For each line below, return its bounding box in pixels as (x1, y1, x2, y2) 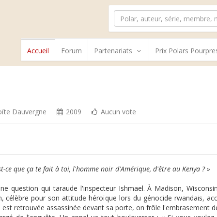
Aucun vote (99, 107, 137, 116)
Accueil (27, 46, 49, 55)
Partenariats (94, 46, 132, 55)
